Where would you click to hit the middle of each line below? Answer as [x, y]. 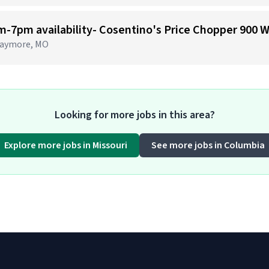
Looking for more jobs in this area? [134, 115]
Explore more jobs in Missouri [66, 145]
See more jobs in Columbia [208, 145]
